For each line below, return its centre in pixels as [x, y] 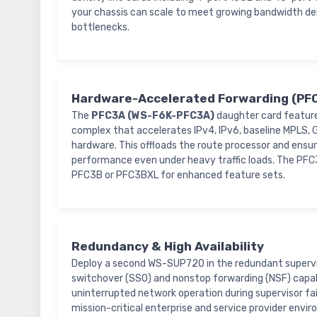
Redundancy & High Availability [168, 247]
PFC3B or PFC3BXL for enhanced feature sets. [178, 175]
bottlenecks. [100, 28]
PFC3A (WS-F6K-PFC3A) [153, 116]
